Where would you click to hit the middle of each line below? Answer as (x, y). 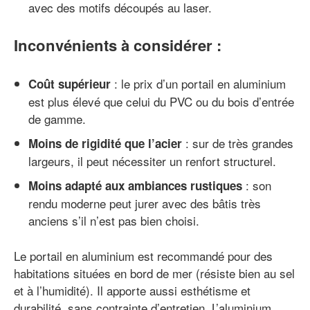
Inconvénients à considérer (113, 45)
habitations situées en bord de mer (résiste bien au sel (154, 273)
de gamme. (57, 118)
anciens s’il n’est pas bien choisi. (114, 220)
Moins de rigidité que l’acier (105, 143)
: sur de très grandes (238, 143)
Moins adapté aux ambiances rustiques (135, 185)
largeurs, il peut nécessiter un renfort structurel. (152, 161)
